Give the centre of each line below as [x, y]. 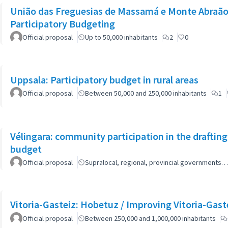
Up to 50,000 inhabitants [121, 37]
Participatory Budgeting [63, 23]
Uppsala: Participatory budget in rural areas [104, 80]
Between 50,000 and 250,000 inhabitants [146, 93]
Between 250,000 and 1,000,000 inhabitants [150, 218]
